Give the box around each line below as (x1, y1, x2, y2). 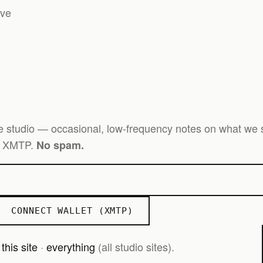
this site (2, 238, 38, 254)
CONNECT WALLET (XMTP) (11, 205, 133, 217)
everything (46, 238, 95, 254)
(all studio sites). (95, 238, 174, 254)
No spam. (36, 137, 84, 153)
